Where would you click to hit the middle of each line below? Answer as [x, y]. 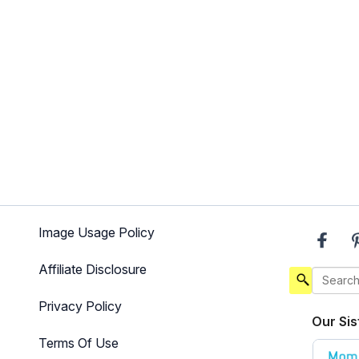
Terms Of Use [79, 343]
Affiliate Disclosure [93, 269]
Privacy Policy [81, 306]
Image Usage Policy [97, 232]
